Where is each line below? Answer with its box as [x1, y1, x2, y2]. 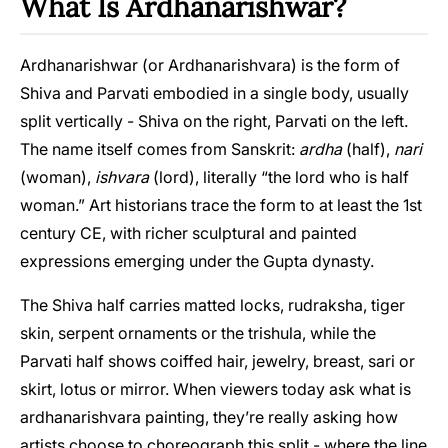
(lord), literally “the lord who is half [149, 166, 409, 187]
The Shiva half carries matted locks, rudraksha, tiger [20, 294, 405, 315]
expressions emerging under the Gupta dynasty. [20, 250, 374, 271]
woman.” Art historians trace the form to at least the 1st [20, 194, 422, 215]
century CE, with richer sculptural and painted [20, 222, 357, 243]
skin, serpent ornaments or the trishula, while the [20, 322, 376, 343]
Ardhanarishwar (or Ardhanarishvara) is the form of [20, 54, 400, 75]
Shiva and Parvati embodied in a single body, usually [20, 82, 409, 103]
